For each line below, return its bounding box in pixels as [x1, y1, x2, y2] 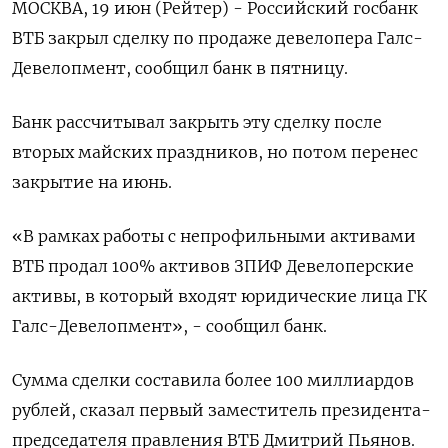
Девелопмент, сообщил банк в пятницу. [12, 58, 348, 79]
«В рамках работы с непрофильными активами [12, 226, 416, 247]
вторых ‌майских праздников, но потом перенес [12, 142, 418, 163]
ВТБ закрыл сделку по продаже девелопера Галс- [12, 28, 423, 49]
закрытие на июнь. [12, 172, 172, 193]
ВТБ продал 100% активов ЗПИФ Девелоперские [12, 256, 414, 277]
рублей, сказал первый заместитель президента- [12, 400, 431, 421]
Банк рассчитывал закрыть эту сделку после [12, 112, 382, 133]
